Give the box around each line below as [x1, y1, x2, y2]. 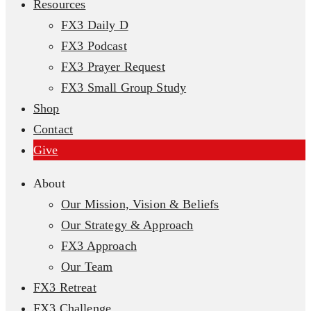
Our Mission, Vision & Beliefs [61, 197, 219, 211]
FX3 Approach [61, 239, 137, 253]
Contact [33, 122, 74, 136]
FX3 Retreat [33, 280, 96, 294]
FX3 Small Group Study [61, 81, 187, 94]
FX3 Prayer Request [61, 60, 165, 74]
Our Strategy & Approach [61, 218, 194, 232]
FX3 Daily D [61, 18, 128, 32]
